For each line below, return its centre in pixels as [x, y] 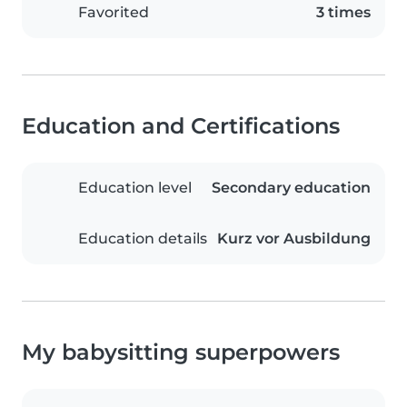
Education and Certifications [181, 126]
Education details [143, 239]
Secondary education [291, 188]
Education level [135, 188]
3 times [343, 13]
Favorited [114, 13]
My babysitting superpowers [181, 352]
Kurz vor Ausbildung [294, 239]
